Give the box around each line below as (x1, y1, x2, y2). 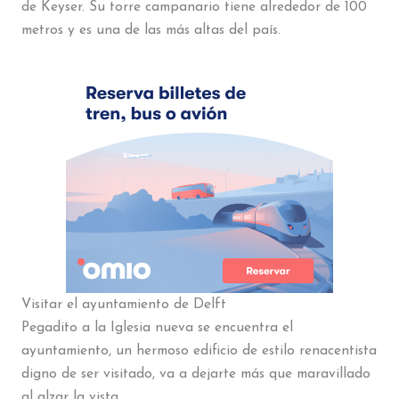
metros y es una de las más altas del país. (20, 23, 281, 38)
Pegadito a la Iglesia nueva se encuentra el (20, 320, 293, 335)
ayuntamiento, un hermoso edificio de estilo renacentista (20, 343, 377, 358)
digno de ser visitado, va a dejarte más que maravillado (20, 366, 370, 381)
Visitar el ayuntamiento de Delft (20, 297, 226, 312)
